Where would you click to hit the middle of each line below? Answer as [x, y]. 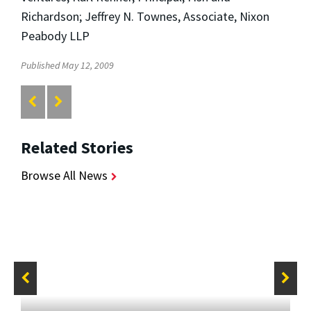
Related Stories [77, 148]
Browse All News [64, 176]
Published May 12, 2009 [67, 65]
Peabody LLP [55, 35]
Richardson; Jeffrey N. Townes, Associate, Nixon [145, 16]
